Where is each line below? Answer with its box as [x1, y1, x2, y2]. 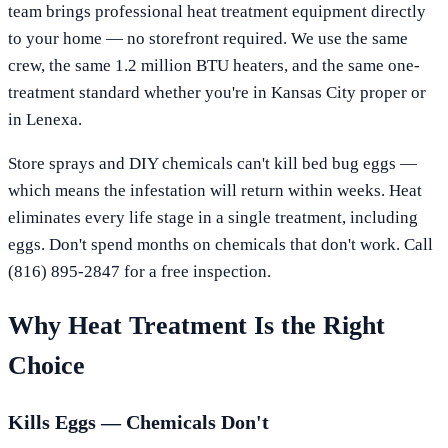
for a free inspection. [120, 261, 271, 281]
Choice [8, 350, 85, 380]
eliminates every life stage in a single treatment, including [8, 207, 418, 227]
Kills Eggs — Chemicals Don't [8, 410, 269, 433]
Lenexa [26, 109, 78, 129]
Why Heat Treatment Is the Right [8, 310, 385, 340]
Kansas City [271, 82, 356, 102]
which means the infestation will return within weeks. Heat [8, 180, 422, 200]
